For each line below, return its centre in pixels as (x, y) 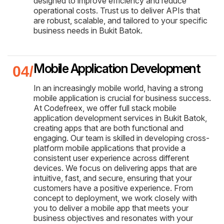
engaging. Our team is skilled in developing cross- (121, 138)
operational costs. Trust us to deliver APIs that (117, 10)
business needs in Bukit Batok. (88, 30)
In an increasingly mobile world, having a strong (118, 88)
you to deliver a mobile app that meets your (111, 208)
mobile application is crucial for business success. (122, 98)
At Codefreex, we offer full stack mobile (105, 108)
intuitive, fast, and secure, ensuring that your (113, 178)
